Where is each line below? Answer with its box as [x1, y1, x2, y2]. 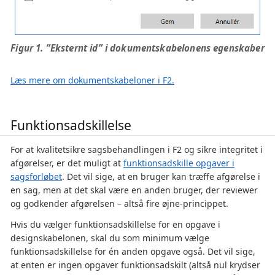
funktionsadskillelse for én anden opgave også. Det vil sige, [10, 245, 255, 257]
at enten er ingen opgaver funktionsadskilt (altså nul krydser [10, 258, 260, 271]
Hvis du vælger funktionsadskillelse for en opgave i [10, 218, 220, 230]
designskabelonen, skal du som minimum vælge [10, 231, 209, 244]
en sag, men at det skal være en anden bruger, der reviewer [10, 184, 258, 196]
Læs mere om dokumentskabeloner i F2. [10, 74, 174, 86]
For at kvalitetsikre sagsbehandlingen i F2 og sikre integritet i [10, 143, 263, 155]
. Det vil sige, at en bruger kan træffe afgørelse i [62, 170, 260, 182]
